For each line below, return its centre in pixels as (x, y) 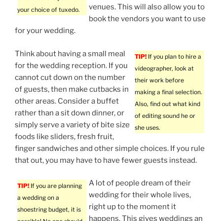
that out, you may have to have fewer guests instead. (106, 160)
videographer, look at (164, 68)
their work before (159, 80)
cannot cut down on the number (70, 77)
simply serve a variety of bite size (72, 125)
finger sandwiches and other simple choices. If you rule (110, 148)
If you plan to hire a (174, 56)
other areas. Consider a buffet (67, 101)
